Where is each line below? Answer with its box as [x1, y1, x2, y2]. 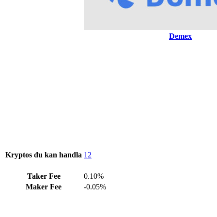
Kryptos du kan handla [5, 150, 82, 159]
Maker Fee [26, 182, 62, 191]
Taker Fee [27, 171, 61, 180]
